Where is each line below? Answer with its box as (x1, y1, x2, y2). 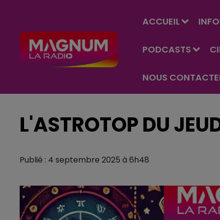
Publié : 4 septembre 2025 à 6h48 (20, 154, 149, 165)
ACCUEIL (142, 15, 180, 27)
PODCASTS (142, 43, 191, 55)
